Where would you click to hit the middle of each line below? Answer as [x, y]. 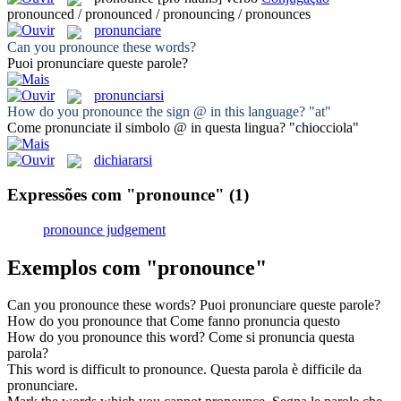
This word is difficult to [75, 370]
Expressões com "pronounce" [116, 194]
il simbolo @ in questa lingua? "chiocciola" [235, 127]
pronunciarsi [129, 95]
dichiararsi [123, 159]
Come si [234, 337]
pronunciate [78, 127]
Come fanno [207, 321]
